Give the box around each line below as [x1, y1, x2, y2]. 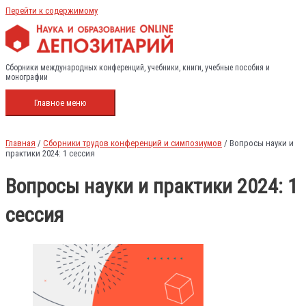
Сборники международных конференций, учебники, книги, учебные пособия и [5, 62, 270, 72]
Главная [5, 138, 36, 149]
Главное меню [34, 98, 87, 109]
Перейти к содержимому [5, 5, 98, 16]
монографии [5, 72, 48, 82]
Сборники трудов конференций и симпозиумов [43, 138, 222, 149]
